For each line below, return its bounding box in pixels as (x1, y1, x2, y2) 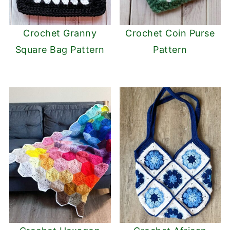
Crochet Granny (23, 28, 97, 39)
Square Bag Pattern (15, 44, 105, 55)
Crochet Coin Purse (125, 28, 215, 39)
